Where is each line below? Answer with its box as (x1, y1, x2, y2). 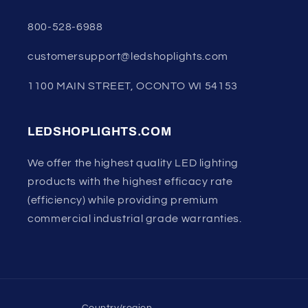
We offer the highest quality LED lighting (27, 157, 239, 168)
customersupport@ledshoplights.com (27, 51, 228, 63)
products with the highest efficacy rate (27, 175, 233, 187)
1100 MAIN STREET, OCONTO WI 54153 (27, 80, 238, 91)
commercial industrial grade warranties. (27, 212, 242, 224)
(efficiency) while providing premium (27, 194, 219, 206)
